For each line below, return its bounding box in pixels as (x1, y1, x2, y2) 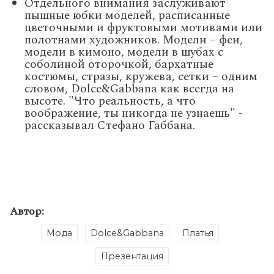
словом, (24, 80, 71, 98)
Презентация (101, 251, 163, 262)
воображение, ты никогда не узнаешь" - (24, 105, 243, 123)
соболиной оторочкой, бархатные (24, 56, 213, 74)
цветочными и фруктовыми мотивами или (24, 19, 262, 37)
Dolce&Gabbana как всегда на (71, 80, 234, 98)
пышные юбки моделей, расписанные (24, 7, 230, 25)
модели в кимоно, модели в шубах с (24, 43, 223, 62)
